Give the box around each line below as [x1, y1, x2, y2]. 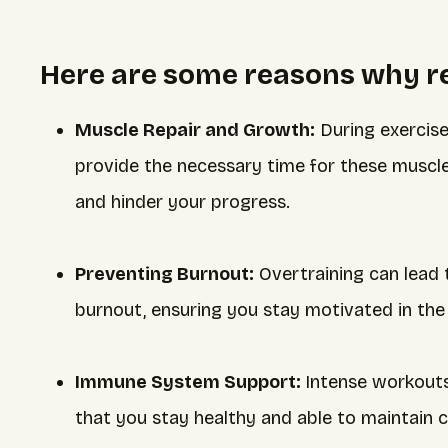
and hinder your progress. [75, 191, 290, 213]
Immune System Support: [75, 371, 305, 393]
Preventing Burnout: [75, 263, 254, 285]
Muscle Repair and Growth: [75, 119, 315, 141]
